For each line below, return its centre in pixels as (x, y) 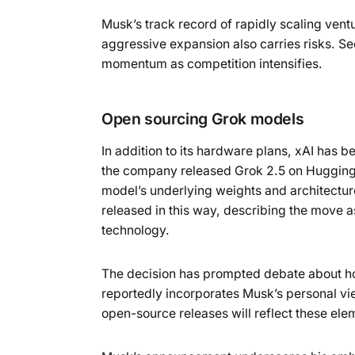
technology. (136, 230)
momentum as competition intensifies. (212, 63)
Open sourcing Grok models (203, 118)
